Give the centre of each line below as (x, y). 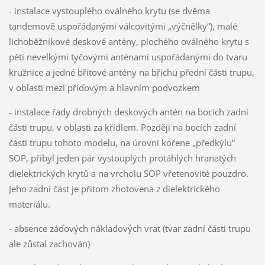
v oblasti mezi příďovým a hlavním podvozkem (104, 88)
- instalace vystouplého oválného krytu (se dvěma (109, 11)
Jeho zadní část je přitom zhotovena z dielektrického (114, 189)
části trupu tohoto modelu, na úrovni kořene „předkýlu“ (122, 143)
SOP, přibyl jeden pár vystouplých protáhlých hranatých (122, 158)
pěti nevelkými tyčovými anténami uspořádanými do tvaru (128, 57)
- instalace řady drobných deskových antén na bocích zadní (128, 112)
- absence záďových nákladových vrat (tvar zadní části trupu (130, 229)
